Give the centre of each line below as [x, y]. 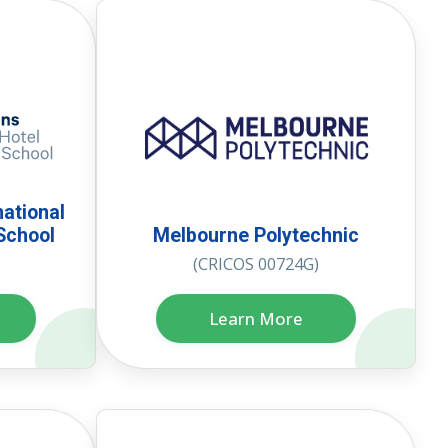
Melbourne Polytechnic [256, 235]
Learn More [256, 318]
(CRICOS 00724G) [256, 263]
